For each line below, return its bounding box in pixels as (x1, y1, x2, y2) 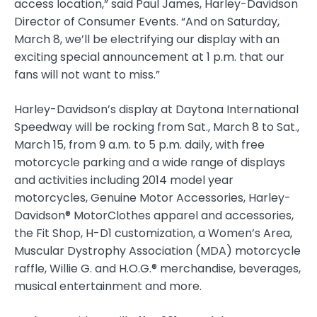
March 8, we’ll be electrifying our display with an (14, 31, 279, 48)
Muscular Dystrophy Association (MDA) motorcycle (14, 243, 301, 260)
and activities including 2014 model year (14, 172, 234, 189)
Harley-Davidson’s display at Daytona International (14, 101, 299, 118)
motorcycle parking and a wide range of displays (14, 154, 285, 171)
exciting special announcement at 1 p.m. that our (14, 49, 284, 66)
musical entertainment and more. (14, 278, 202, 295)
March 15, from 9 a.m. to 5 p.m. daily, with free (14, 137, 265, 154)
